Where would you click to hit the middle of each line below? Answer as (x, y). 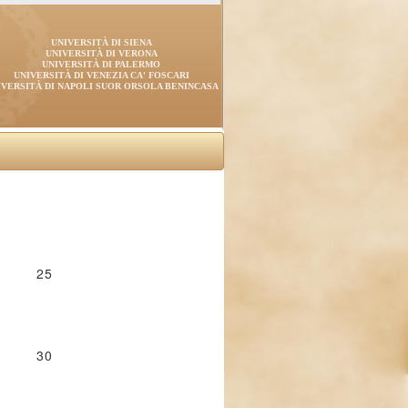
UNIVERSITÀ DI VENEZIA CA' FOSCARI (101, 75)
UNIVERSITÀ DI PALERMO (101, 64)
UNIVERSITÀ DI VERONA (101, 53)
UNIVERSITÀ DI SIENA (101, 42)
